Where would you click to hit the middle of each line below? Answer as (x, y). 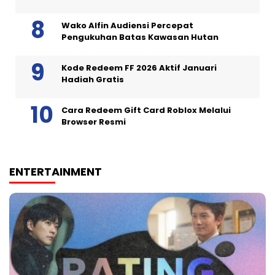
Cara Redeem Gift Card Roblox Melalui (146, 110)
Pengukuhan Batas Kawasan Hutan (140, 37)
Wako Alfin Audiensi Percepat (127, 26)
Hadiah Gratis (93, 80)
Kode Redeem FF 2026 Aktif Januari (139, 68)
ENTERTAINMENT (56, 172)
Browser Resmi (94, 122)
